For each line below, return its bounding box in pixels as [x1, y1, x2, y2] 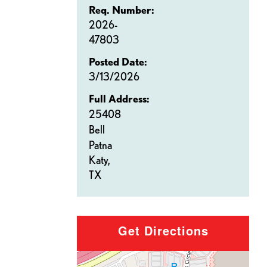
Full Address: [89, 92, 150, 105]
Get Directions [117, 222, 209, 240]
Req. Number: [89, 4, 154, 16]
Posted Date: [89, 55, 147, 68]
